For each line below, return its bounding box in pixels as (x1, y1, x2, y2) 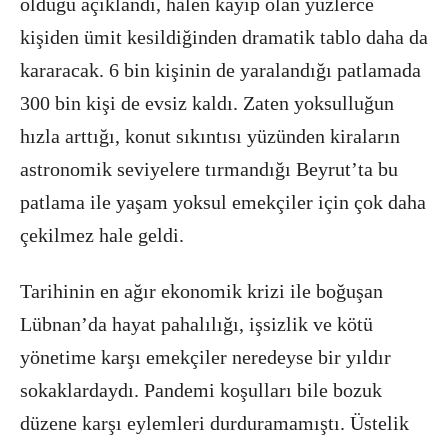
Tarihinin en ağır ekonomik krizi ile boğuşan (20, 280, 383, 302)
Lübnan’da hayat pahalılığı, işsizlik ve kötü (20, 313, 373, 335)
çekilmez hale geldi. (20, 224, 184, 246)
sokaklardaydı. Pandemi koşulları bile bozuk (20, 379, 382, 401)
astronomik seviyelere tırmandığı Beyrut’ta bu (20, 158, 398, 180)
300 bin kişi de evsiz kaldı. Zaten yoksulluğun (20, 92, 394, 114)
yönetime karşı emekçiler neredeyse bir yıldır (20, 346, 391, 368)
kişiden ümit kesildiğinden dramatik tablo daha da (20, 26, 428, 48)
